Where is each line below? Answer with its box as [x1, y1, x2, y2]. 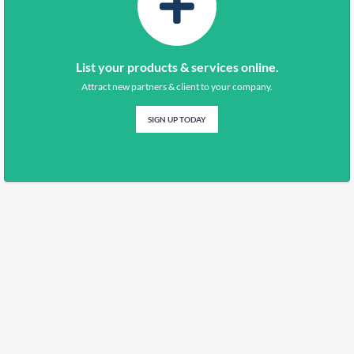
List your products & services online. [75, 59, 279, 75]
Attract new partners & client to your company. [81, 81, 273, 93]
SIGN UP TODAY [148, 115, 206, 125]
